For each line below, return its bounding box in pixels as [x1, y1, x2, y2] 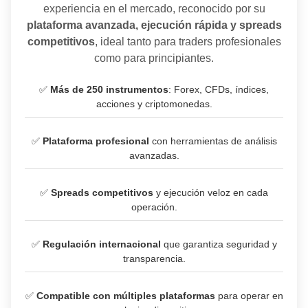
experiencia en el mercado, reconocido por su [43, 3, 265, 14]
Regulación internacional [42, 239, 161, 250]
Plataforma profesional [42, 135, 149, 146]
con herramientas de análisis [148, 135, 277, 146]
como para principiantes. [94, 52, 214, 64]
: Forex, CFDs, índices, [168, 84, 269, 95]
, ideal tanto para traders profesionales [94, 36, 281, 47]
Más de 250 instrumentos [50, 84, 168, 95]
